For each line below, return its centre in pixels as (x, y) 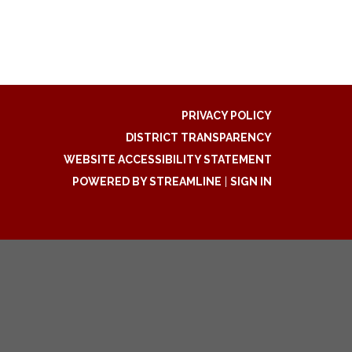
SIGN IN (251, 181)
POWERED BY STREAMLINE (147, 181)
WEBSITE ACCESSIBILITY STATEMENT (168, 159)
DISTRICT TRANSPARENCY (199, 137)
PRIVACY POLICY (227, 115)
